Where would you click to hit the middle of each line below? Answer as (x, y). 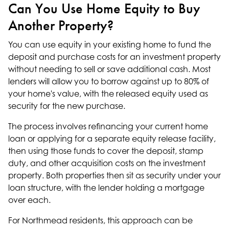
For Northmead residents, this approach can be (100, 220)
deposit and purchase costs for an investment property (114, 57)
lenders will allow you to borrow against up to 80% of (109, 81)
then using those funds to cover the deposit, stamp (106, 151)
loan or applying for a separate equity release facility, (112, 139)
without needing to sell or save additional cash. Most (109, 69)
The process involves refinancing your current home (108, 126)
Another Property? (61, 26)
